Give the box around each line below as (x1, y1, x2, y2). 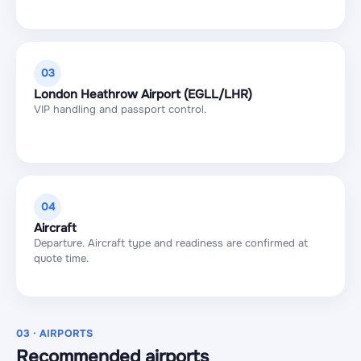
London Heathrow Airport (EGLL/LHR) (34, 86, 252, 102)
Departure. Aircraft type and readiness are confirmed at (34, 236, 308, 250)
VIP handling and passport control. (34, 102, 206, 116)
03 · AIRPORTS (16, 327, 93, 340)
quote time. (34, 251, 89, 265)
